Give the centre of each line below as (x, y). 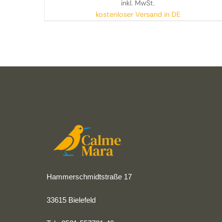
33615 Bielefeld (71, 200)
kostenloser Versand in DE (138, 15)
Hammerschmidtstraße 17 (89, 177)
